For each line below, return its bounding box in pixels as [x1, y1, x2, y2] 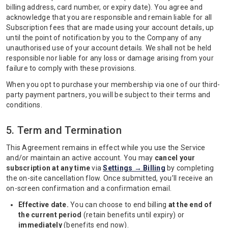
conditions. [6, 101, 42, 109]
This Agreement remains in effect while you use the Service [6, 144, 206, 152]
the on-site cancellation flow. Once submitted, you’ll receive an [6, 174, 213, 182]
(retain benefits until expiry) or [81, 211, 184, 219]
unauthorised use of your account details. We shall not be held [6, 44, 212, 52]
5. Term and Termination [6, 124, 122, 136]
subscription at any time [6, 164, 90, 172]
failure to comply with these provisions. [6, 64, 136, 72]
